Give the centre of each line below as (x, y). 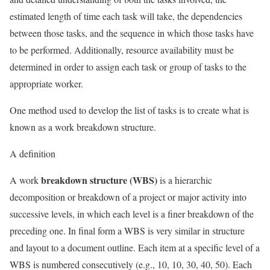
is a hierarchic (185, 180)
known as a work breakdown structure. (83, 127)
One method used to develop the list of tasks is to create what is (129, 110)
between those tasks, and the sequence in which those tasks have (132, 33)
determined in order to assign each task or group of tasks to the (128, 66)
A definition (33, 153)
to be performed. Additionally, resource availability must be (122, 49)
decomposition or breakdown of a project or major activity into (128, 196)
